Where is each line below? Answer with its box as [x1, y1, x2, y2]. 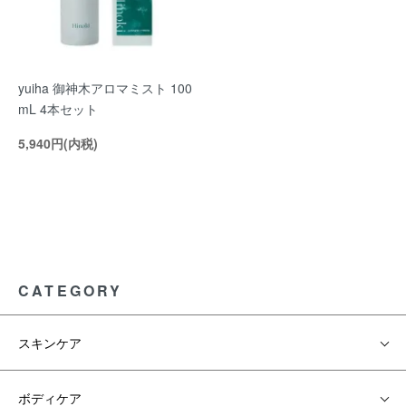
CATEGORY [18, 280, 123, 301]
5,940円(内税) [18, 134, 98, 152]
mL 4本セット [18, 100, 98, 118]
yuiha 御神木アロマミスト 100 [18, 79, 192, 97]
